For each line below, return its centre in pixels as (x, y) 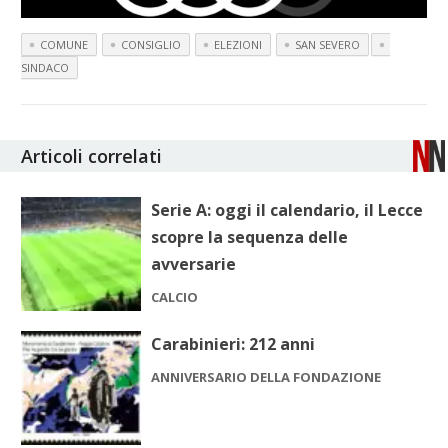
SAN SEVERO (328, 45)
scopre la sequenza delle (250, 237)
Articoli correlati (92, 156)
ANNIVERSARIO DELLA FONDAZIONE (266, 377)
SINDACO (45, 68)
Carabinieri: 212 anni (233, 344)
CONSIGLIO (151, 45)
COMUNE (64, 45)
